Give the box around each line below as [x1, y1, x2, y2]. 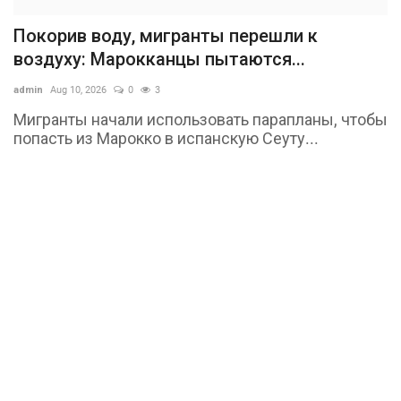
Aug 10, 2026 [50, 83, 107, 96]
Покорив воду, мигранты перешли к [13, 24, 318, 47]
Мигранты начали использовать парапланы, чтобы [13, 109, 388, 129]
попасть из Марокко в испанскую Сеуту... [13, 128, 319, 148]
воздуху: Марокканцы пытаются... [13, 47, 305, 70]
